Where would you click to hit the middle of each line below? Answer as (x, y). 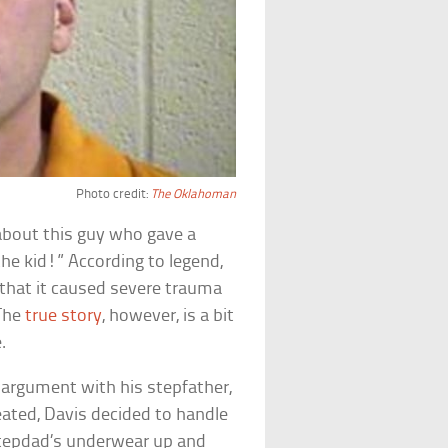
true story (64, 316)
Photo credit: (113, 194)
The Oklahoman (193, 194)
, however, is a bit (168, 316)
